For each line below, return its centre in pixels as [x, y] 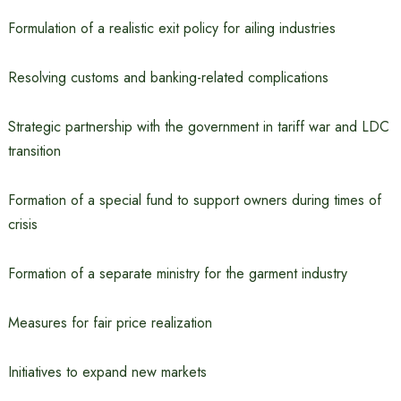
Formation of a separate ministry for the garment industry [177, 273]
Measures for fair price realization [110, 323]
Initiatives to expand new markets [107, 372]
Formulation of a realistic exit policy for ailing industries [171, 28]
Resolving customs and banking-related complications [168, 77]
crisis [22, 224]
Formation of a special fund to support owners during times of [194, 200]
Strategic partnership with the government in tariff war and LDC [198, 127]
